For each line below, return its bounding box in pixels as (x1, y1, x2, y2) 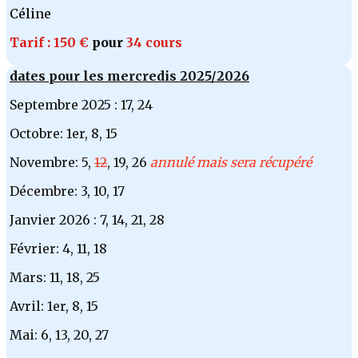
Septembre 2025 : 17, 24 (10, 97, 153, 113)
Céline (10, 6, 54, 22)
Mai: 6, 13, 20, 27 (10, 327, 109, 344)
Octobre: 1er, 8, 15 (10, 125, 117, 142)
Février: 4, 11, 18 (10, 241, 107, 257)
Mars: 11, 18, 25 (10, 269, 100, 286)
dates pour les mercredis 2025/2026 (10, 68, 249, 85)
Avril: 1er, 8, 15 (10, 298, 98, 315)
